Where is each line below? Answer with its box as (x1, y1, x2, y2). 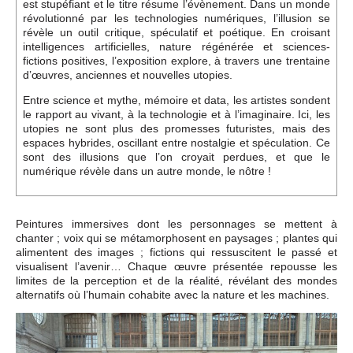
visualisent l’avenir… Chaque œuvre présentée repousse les (16, 259, 337, 273)
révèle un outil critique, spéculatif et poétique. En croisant (23, 25, 330, 39)
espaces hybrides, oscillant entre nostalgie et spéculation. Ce (23, 136, 330, 149)
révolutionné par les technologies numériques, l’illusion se (23, 11, 330, 24)
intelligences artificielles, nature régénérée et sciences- (23, 39, 330, 53)
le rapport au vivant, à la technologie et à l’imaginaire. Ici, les (23, 107, 330, 121)
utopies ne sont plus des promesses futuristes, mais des (23, 121, 330, 135)
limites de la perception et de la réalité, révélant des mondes (16, 273, 337, 287)
